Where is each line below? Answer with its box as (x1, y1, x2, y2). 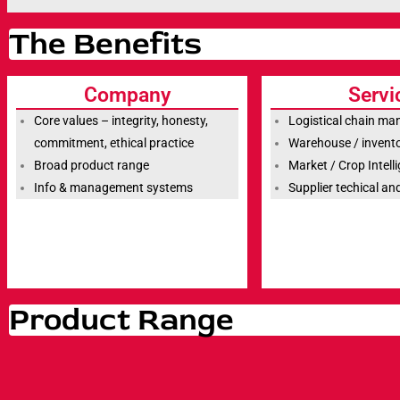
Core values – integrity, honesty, (34, 113, 208, 129)
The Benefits (9, 24, 202, 64)
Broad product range (34, 158, 149, 173)
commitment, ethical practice (34, 136, 194, 151)
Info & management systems (34, 180, 193, 196)
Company (84, 83, 171, 108)
